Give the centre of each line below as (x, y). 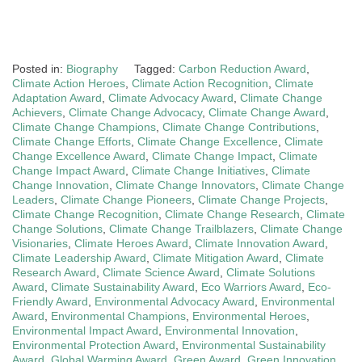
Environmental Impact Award (85, 330)
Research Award (54, 272)
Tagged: (156, 68)
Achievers (37, 112)
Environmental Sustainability (254, 345)
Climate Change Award (267, 112)
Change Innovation (61, 185)
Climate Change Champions (84, 126)
